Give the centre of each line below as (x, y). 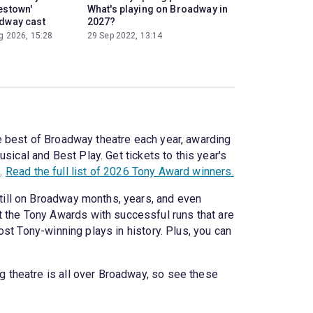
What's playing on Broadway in (158, 9)
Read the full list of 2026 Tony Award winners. (119, 171)
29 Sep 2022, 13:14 (125, 35)
